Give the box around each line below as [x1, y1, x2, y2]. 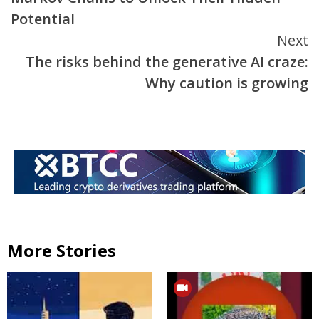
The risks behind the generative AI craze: [26, 52, 308, 72]
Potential [11, 9, 75, 29]
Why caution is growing [145, 73, 308, 93]
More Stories [7, 238, 116, 262]
